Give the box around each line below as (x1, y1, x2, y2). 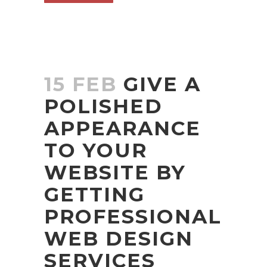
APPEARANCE (44, 116, 201, 140)
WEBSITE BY (44, 160, 186, 184)
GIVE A (123, 72, 201, 96)
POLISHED (44, 94, 163, 118)
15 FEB (44, 72, 117, 96)
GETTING (44, 182, 145, 206)
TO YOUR (44, 138, 147, 162)
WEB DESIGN (44, 226, 193, 250)
